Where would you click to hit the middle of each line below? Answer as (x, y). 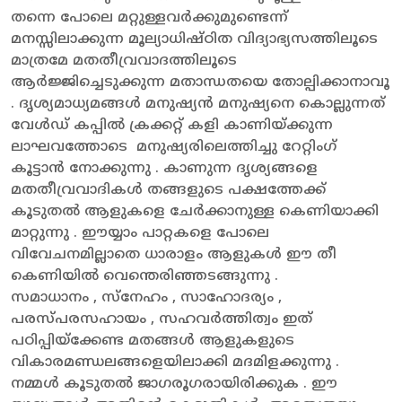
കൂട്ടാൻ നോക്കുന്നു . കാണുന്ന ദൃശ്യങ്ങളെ (164, 168)
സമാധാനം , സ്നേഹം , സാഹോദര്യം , (146, 297)
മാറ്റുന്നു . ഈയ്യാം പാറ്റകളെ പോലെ (140, 233)
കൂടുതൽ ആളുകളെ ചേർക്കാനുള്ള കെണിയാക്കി (195, 211)
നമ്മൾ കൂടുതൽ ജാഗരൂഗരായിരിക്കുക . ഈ (174, 384)
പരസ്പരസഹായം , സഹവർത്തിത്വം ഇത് (162, 319)
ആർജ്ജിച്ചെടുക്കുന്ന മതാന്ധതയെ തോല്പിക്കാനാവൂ (200, 82)
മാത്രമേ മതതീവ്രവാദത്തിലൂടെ (124, 61)
